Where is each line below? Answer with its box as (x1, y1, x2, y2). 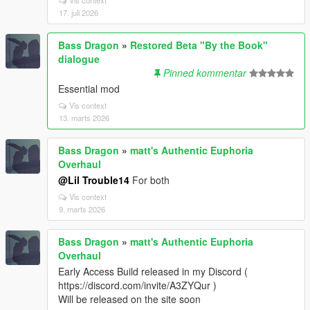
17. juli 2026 (59, 6, 98, 18)
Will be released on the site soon (58, 291, 201, 306)
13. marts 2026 (59, 111, 109, 123)
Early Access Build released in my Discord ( (58, 264, 248, 278)
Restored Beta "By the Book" (130, 37, 268, 52)
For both (129, 172, 170, 187)
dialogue (58, 51, 100, 66)
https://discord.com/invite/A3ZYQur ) (58, 277, 217, 292)
